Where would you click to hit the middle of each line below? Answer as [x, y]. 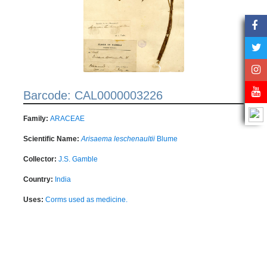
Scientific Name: [52, 139]
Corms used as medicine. [86, 199]
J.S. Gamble [78, 159]
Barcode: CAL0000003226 [93, 95]
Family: [37, 118]
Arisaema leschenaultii [118, 139]
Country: [39, 179]
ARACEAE [67, 118]
